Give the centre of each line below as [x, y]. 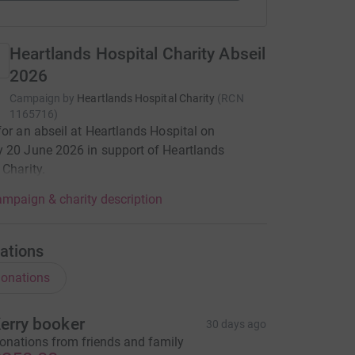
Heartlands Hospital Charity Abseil [137, 54]
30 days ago [236, 324]
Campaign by [42, 98]
